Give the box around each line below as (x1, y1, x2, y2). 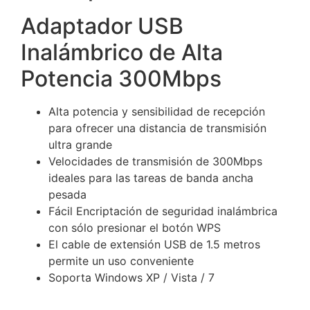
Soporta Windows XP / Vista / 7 (48, 271, 215, 285)
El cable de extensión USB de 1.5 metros (48, 237, 260, 252)
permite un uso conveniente (48, 254, 194, 268)
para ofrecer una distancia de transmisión (48, 121, 266, 136)
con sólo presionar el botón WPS (48, 221, 221, 235)
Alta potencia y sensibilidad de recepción (48, 104, 265, 119)
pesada (48, 188, 86, 202)
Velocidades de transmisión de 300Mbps (48, 154, 262, 169)
